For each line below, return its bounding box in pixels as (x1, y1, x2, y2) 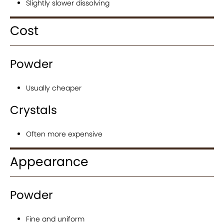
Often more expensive (26, 129, 102, 139)
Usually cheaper (26, 83, 81, 93)
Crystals (10, 102, 57, 118)
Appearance (10, 153, 88, 170)
